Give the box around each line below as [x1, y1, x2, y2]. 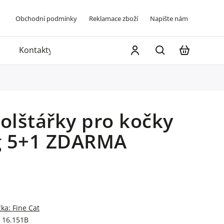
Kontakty [19, 44, 52, 55]
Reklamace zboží [88, 13, 138, 23]
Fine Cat [12, 203, 39, 212]
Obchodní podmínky [15, 13, 77, 23]
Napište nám [149, 13, 188, 23]
